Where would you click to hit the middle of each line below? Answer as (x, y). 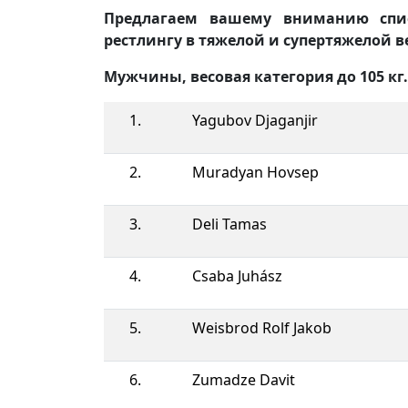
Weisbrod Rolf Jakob (262, 327)
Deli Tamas (229, 224)
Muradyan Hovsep (255, 172)
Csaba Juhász (237, 275)
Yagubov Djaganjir (255, 120)
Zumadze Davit (244, 379)
